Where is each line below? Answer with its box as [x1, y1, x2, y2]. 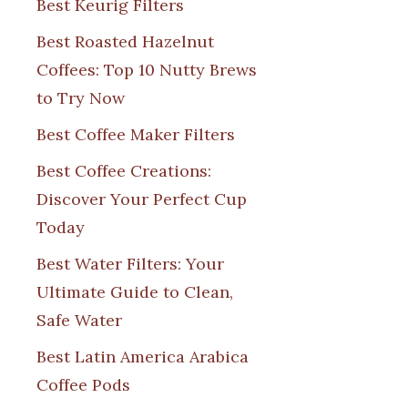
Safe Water [36, 309, 122, 331]
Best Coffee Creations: [36, 159, 211, 181]
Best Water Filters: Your [36, 252, 224, 274]
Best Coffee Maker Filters [36, 123, 235, 145]
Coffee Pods [36, 373, 130, 395]
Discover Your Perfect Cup [36, 188, 247, 209]
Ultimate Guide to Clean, [36, 280, 233, 302]
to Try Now [36, 87, 125, 108]
